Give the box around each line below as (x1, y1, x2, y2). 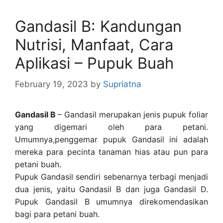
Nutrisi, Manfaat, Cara (15, 35, 173, 54)
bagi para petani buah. (15, 209, 100, 219)
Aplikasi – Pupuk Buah (15, 54, 174, 73)
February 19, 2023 (15, 79, 88, 89)
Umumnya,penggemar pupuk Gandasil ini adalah (15, 134, 208, 144)
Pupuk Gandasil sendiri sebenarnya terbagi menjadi (15, 171, 208, 182)
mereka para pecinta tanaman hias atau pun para (15, 146, 208, 157)
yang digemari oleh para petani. (15, 121, 208, 132)
